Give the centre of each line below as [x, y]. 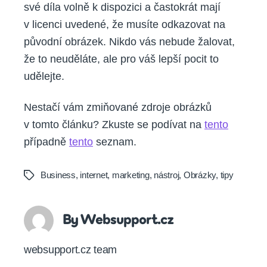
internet [94, 175]
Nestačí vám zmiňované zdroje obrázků [118, 107]
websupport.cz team [71, 249]
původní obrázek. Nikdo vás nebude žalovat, [129, 42]
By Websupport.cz [119, 220]
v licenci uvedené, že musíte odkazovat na [125, 25]
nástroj [167, 175]
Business [58, 175]
